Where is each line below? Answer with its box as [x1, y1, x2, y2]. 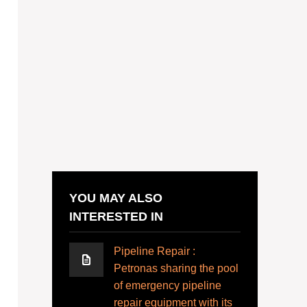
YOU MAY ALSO [69, 191, 162, 206]
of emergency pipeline [114, 280, 221, 292]
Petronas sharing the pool [114, 262, 238, 275]
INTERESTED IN [69, 209, 163, 224]
